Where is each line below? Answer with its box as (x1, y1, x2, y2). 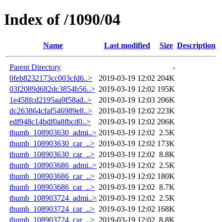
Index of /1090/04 (4, 10, 120, 29)
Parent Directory (9, 62, 61, 71)
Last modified (104, 41, 150, 50)
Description (177, 41, 216, 50)
